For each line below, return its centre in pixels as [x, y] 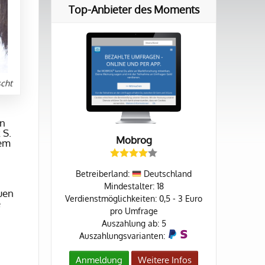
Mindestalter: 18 [134, 186]
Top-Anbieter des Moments [134, 10]
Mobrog [134, 140]
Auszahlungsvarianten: [123, 236]
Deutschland [167, 174]
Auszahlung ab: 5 [134, 224]
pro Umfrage [134, 211]
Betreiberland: [104, 174]
